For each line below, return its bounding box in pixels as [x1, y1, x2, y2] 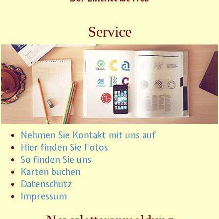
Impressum [21, 190, 67, 202]
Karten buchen [21, 165, 81, 178]
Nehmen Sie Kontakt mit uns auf [21, 129, 156, 141]
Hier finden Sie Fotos [21, 141, 108, 153]
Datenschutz [21, 177, 72, 190]
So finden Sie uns [21, 153, 91, 166]
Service [88, 23, 131, 40]
